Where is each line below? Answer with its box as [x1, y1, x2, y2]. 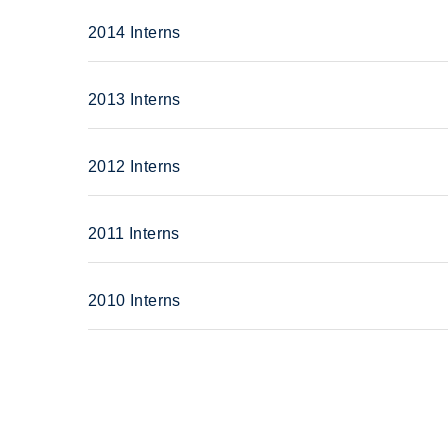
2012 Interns [88, 157, 181, 175]
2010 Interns [88, 291, 181, 309]
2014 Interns [88, 23, 181, 41]
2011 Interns [88, 224, 180, 242]
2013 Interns [88, 90, 181, 108]
